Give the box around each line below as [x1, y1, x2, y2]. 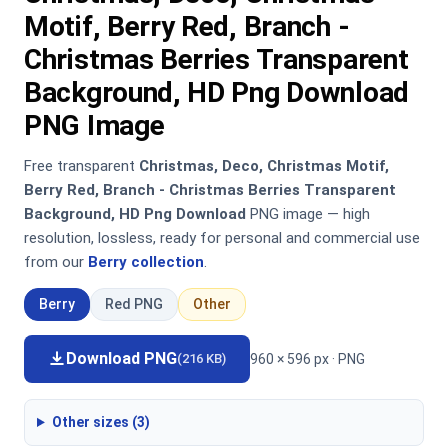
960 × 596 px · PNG [250, 350, 365, 367]
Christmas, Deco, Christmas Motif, [139, 157, 389, 175]
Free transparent [24, 157, 139, 175]
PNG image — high [246, 205, 370, 223]
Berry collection [88, 253, 204, 271]
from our [24, 253, 88, 271]
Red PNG [105, 296, 163, 312]
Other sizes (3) [51, 414, 150, 430]
